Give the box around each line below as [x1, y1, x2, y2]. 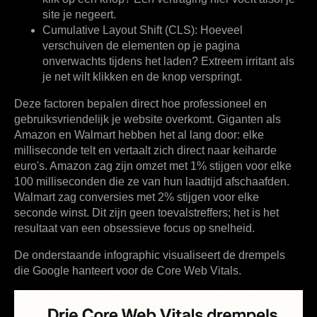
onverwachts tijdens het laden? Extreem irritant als [42, 54, 294, 67]
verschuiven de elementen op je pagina [42, 39, 240, 52]
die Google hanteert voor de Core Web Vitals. [14, 264, 241, 277]
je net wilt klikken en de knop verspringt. [42, 70, 242, 83]
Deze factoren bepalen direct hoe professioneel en [14, 97, 267, 110]
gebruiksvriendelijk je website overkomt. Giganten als [14, 113, 281, 125]
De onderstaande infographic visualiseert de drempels [14, 248, 285, 261]
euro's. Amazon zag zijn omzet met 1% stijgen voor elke [14, 159, 292, 172]
